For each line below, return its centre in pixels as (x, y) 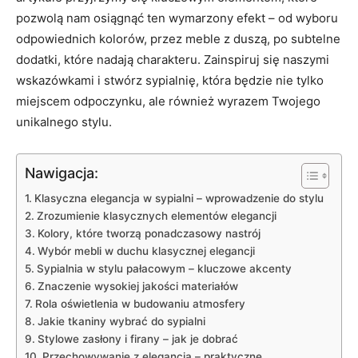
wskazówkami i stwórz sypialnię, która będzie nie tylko (170, 80)
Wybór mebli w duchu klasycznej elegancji (146, 251)
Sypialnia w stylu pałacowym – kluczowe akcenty (164, 268)
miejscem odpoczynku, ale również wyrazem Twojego (168, 101)
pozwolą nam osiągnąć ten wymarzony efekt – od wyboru (177, 18)
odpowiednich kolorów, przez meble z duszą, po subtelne (178, 39)
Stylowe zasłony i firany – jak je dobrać (137, 339)
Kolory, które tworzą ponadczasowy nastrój (149, 233)
